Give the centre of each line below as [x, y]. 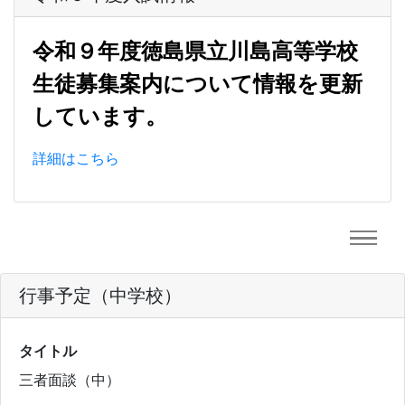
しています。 [100, 116]
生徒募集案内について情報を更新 [198, 83]
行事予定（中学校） [100, 295]
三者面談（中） [70, 379]
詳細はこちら [76, 158]
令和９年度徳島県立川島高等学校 [195, 51]
